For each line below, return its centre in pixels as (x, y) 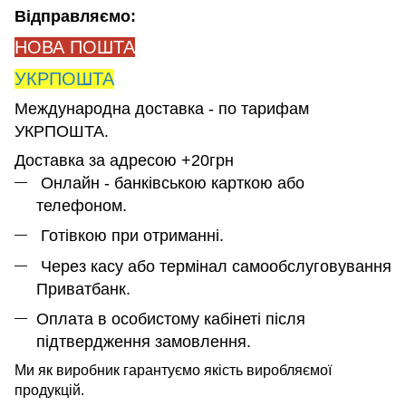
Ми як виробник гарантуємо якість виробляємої (173, 371)
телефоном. (82, 205)
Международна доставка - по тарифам (162, 108)
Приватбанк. (83, 289)
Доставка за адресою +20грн (124, 160)
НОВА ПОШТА (75, 47)
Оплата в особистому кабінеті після (171, 319)
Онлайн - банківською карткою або (170, 183)
